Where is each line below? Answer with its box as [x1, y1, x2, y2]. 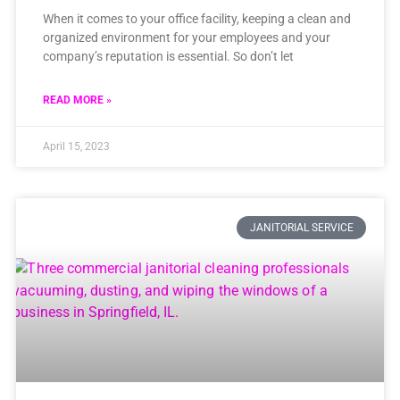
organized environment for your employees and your [42, 29, 330, 45]
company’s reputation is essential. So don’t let [42, 48, 294, 63]
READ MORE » [42, 93, 112, 106]
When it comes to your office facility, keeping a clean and [42, 11, 351, 26]
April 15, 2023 [42, 139, 110, 153]
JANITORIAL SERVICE [249, 221, 354, 234]
